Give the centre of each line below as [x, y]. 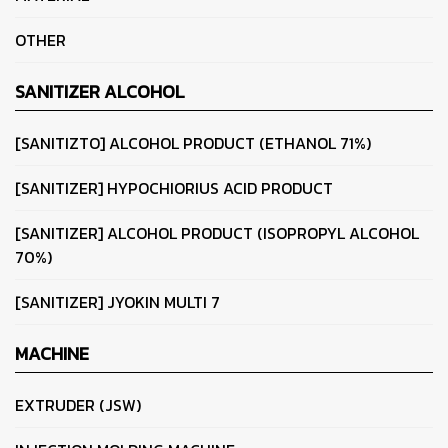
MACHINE [52, 354]
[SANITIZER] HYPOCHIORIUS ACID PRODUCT [174, 188]
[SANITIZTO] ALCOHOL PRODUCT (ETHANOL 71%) [193, 143]
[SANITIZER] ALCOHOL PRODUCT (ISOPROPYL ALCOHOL [217, 233]
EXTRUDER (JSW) [78, 405]
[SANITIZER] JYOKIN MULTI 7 [117, 302]
